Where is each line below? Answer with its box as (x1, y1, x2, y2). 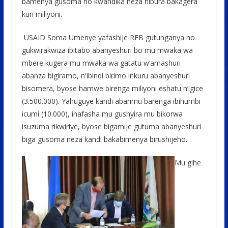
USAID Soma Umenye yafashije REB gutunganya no (21, 32, 195, 42)
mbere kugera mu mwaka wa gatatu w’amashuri (21, 58, 181, 68)
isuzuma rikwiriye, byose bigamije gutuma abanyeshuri (21, 121, 201, 131)
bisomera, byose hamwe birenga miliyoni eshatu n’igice (21, 83, 203, 93)
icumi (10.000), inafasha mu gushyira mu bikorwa (21, 108, 183, 119)
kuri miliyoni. (21, 9, 62, 19)
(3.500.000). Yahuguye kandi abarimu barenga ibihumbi (21, 96, 201, 106)
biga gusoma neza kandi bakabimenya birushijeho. (21, 134, 189, 144)
